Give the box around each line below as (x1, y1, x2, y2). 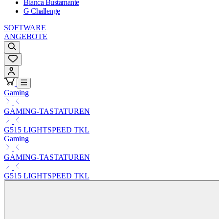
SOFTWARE (4, 23, 46, 32)
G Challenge (23, 7, 60, 16)
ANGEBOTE (4, 32, 47, 41)
